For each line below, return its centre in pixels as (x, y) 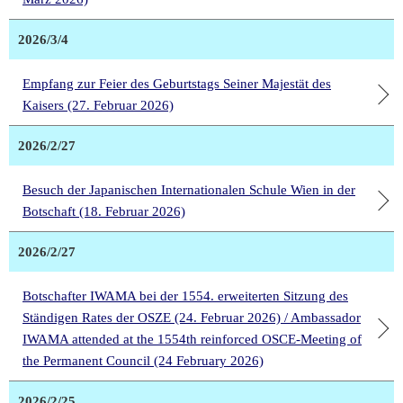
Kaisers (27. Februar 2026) (98, 106)
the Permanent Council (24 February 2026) (143, 361)
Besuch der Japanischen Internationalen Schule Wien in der (189, 190)
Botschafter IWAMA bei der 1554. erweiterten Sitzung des (185, 296)
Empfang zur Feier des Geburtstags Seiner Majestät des (177, 84)
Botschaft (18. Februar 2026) (104, 212)
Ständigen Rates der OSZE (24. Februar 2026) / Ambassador (192, 318)
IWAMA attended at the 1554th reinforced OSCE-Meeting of (192, 340)
